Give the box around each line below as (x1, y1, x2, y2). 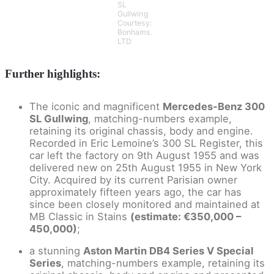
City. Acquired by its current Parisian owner (29, 173, 237, 186)
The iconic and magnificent (29, 100, 163, 113)
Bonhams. (117, 27, 152, 37)
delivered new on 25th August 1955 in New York (29, 161, 262, 174)
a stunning (29, 245, 83, 257)
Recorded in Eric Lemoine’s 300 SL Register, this (29, 136, 263, 149)
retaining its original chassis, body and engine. (29, 124, 253, 137)
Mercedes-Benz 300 (163, 100, 265, 113)
